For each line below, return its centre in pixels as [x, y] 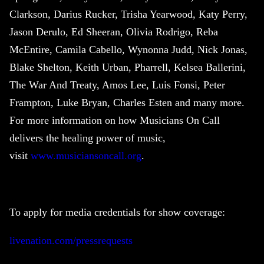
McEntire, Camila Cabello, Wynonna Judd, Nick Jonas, [128, 50]
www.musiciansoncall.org [86, 156]
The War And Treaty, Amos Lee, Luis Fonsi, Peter [117, 85]
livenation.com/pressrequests [71, 241]
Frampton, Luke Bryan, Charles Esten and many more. [127, 103]
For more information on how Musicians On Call [115, 121]
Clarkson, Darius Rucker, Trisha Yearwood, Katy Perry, [128, 14]
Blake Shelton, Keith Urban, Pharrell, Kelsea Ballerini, [128, 67]
